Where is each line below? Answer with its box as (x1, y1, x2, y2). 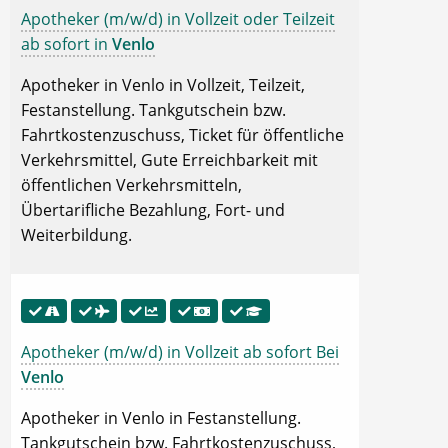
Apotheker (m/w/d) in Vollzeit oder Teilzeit (21, 8, 335, 31)
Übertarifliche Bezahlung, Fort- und (21, 199, 285, 222)
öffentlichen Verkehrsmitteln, (21, 174, 242, 197)
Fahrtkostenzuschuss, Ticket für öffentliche (21, 124, 344, 147)
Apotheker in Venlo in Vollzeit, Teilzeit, (21, 74, 305, 97)
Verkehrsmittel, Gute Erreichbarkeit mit (21, 149, 318, 172)
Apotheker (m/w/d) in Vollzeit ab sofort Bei (21, 341, 339, 364)
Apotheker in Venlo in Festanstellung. (21, 407, 301, 430)
